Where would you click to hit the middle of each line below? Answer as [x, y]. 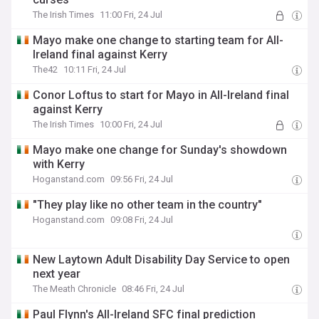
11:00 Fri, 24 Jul [131, 15]
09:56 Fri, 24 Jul [142, 179]
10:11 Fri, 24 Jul [95, 69]
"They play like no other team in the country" [148, 205]
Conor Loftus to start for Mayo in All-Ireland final [161, 95]
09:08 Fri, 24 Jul [142, 220]
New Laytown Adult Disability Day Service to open [162, 260]
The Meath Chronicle [75, 289]
